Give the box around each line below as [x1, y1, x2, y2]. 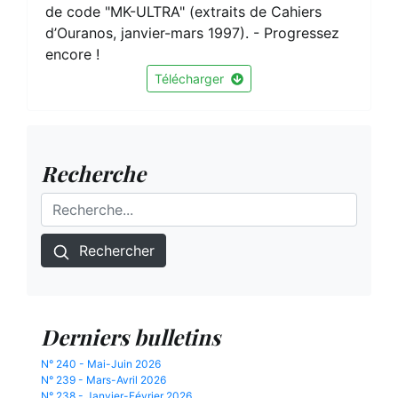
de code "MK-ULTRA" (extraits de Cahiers [45, 3, 322, 20]
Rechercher [75, 242, 155, 259]
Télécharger [155, 71, 224, 86]
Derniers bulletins [41, 322, 220, 351]
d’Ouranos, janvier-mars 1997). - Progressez [45, 24, 339, 42]
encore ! [45, 45, 99, 63]
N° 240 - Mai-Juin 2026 [41, 357, 161, 370]
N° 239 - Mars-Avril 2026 [41, 373, 166, 386]
